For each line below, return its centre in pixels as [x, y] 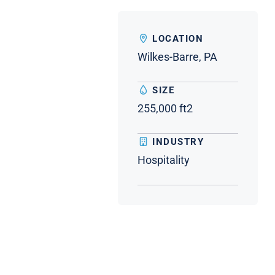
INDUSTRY [176, 141]
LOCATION [176, 38]
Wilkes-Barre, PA [177, 56]
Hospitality [164, 160]
